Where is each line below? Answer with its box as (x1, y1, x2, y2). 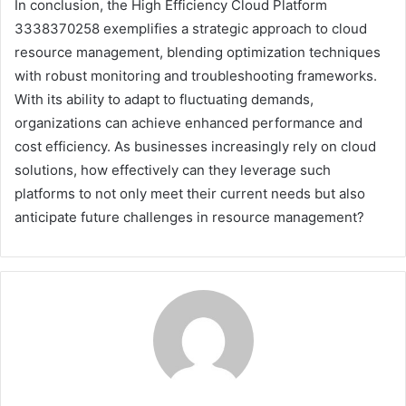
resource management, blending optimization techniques (14, 43, 381, 62)
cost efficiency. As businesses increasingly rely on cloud (14, 138, 376, 156)
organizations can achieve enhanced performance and (14, 114, 362, 132)
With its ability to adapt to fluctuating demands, (14, 91, 314, 109)
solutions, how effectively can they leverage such (14, 161, 331, 179)
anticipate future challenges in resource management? (14, 208, 364, 227)
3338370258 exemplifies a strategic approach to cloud (14, 20, 367, 38)
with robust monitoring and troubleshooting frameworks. (14, 67, 377, 85)
